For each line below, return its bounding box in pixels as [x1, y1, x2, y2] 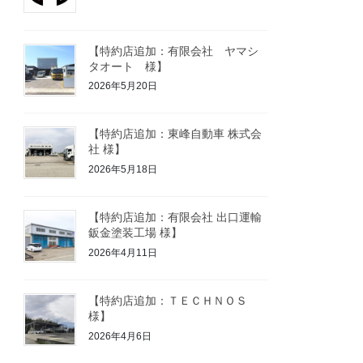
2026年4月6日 [88, 330, 152, 342]
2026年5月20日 [88, 80, 158, 92]
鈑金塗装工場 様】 [88, 226, 183, 240]
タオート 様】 [88, 59, 169, 73]
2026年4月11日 [88, 246, 158, 258]
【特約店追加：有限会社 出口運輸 [88, 211, 263, 224]
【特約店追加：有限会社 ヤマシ [88, 44, 259, 58]
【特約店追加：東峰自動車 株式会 [88, 127, 263, 141]
